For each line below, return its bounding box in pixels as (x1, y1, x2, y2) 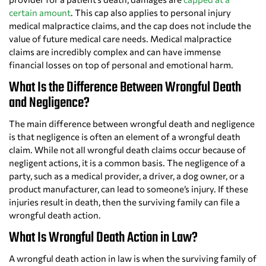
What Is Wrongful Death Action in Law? (9, 227, 198, 249)
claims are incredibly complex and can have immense (9, 46, 221, 58)
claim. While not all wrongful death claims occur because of (9, 144, 246, 156)
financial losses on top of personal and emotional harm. (9, 59, 233, 71)
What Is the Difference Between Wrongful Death (9, 77, 241, 99)
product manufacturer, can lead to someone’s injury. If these (9, 183, 248, 195)
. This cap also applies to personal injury (71, 7, 231, 18)
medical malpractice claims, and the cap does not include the (9, 20, 251, 31)
